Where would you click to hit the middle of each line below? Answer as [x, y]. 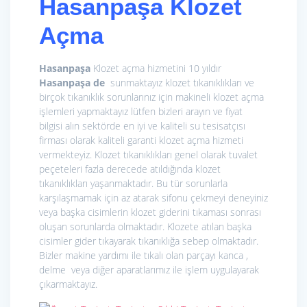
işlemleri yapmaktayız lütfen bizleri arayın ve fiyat [141, 112]
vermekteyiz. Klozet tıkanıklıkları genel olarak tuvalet [148, 155]
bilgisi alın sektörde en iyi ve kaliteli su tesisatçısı [142, 126]
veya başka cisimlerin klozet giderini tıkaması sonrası [150, 212]
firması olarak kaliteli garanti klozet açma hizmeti [141, 140]
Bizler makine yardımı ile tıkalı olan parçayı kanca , [144, 256]
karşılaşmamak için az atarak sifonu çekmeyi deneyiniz [153, 198]
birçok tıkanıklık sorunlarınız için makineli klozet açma [151, 97]
